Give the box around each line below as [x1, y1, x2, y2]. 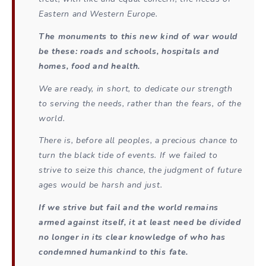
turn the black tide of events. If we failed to [39, 150, 218, 161]
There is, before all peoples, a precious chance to [39, 135, 239, 147]
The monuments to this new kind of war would [39, 30, 238, 42]
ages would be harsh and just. [39, 179, 163, 191]
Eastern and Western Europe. [39, 8, 158, 20]
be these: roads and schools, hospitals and [39, 45, 219, 57]
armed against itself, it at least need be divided [39, 217, 241, 229]
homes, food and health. [39, 60, 141, 72]
